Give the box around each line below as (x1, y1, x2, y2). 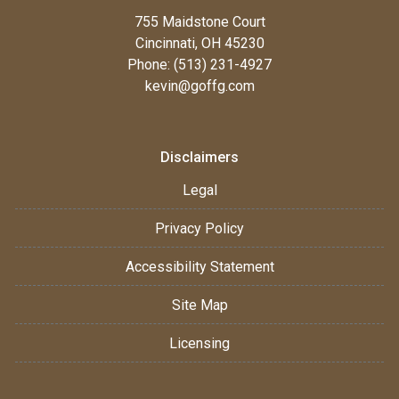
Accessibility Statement (125, 257, 274, 275)
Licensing (169, 334, 230, 352)
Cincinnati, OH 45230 (134, 34, 265, 52)
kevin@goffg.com (144, 77, 255, 94)
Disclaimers (160, 148, 239, 166)
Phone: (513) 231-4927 (127, 55, 272, 73)
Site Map (171, 296, 228, 313)
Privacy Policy (155, 219, 244, 237)
